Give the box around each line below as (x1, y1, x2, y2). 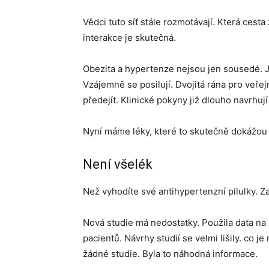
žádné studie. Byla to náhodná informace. (83, 248, 258, 259)
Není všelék (83, 157, 153, 172)
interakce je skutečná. (83, 32, 176, 43)
